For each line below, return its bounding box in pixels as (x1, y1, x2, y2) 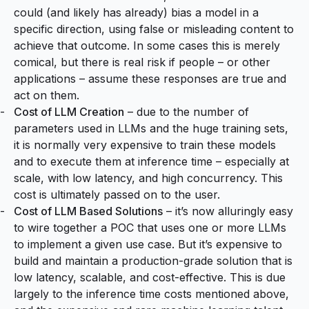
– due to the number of (124, 104, 249, 119)
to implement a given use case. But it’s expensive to (14, 237, 282, 251)
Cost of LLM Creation (14, 104, 124, 119)
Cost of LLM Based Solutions (14, 203, 163, 218)
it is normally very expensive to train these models (14, 137, 276, 152)
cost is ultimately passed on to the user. (14, 187, 220, 201)
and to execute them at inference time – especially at (14, 154, 289, 168)
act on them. (14, 88, 79, 102)
